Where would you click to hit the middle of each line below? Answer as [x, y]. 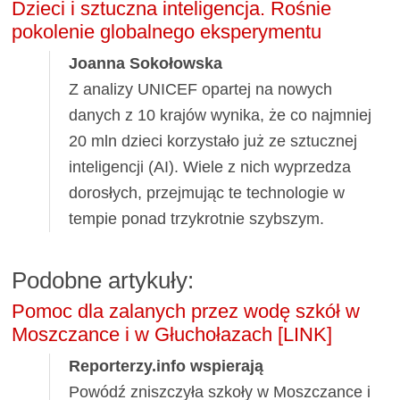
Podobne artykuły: [103, 281]
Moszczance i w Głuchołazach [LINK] [172, 335]
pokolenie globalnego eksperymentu [167, 32]
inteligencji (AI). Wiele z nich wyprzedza [210, 167]
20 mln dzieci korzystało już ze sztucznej [213, 142]
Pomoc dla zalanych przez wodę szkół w [186, 312]
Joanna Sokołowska [146, 64]
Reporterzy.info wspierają [167, 367]
